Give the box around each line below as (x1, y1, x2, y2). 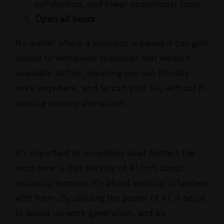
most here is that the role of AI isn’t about (15, 162, 183, 174)
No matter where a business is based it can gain (15, 37, 209, 49)
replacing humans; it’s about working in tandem (15, 177, 208, 189)
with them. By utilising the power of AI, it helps (15, 192, 205, 204)
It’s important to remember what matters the (15, 147, 195, 159)
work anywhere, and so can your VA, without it (15, 82, 204, 94)
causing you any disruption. (15, 97, 126, 109)
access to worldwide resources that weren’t (15, 52, 189, 64)
